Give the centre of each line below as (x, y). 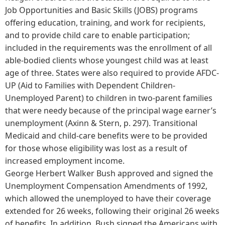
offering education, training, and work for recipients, (105, 22)
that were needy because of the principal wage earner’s (111, 110)
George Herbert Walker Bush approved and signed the (109, 173)
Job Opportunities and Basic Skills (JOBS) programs (101, 10)
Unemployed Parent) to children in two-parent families (109, 98)
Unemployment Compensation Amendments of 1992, (106, 186)
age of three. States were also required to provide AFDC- (112, 73)
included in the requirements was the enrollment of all (108, 47)
